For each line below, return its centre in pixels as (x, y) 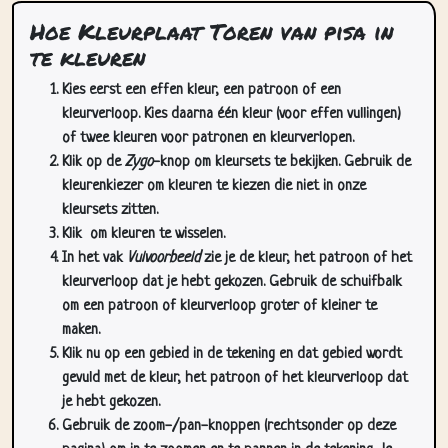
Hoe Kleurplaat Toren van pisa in (211, 31)
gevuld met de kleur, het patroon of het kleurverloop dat (235, 378)
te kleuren (87, 57)
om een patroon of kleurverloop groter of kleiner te (219, 306)
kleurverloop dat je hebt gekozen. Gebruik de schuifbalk (232, 282)
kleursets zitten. (110, 210)
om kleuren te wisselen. (155, 234)
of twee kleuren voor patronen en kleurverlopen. (208, 138)
